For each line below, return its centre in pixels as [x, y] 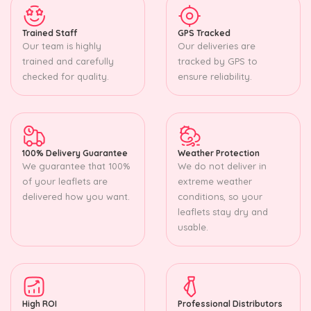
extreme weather [215, 181]
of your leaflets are [65, 181]
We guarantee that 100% [76, 166]
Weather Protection [219, 153]
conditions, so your [220, 196]
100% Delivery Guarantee [75, 153]
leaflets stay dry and [223, 211]
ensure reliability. [215, 76]
